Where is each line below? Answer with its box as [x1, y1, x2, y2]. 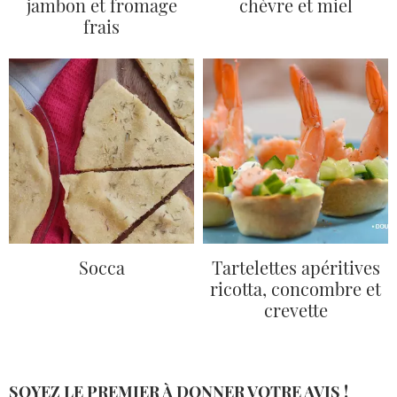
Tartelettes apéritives [211, 254, 380, 279]
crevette [263, 297, 328, 322]
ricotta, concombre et [210, 276, 381, 300]
